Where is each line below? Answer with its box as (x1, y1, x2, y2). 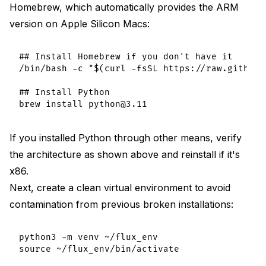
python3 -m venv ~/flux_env (19, 232, 158, 242)
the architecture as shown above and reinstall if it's (9, 148, 240, 160)
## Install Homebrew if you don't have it (19, 51, 233, 62)
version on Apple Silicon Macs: (9, 17, 150, 30)
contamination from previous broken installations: (9, 198, 233, 210)
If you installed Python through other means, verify (9, 131, 242, 144)
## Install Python (19, 87, 110, 97)
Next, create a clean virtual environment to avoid (9, 181, 230, 194)
